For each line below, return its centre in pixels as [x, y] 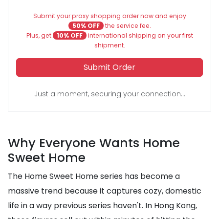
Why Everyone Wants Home [94, 143]
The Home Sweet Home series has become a [94, 176]
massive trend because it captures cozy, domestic [105, 191]
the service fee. [127, 26]
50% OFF [86, 26]
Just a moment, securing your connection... [109, 94]
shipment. [109, 45]
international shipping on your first [140, 35]
